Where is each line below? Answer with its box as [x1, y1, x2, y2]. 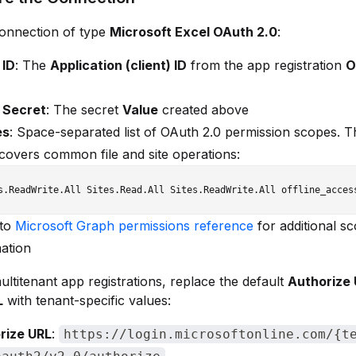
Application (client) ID [50, 57, 187, 73]
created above [158, 102, 249, 118]
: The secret [46, 102, 122, 118]
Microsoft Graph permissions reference [15, 218, 253, 234]
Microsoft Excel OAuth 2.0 [110, 24, 277, 40]
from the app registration [187, 57, 346, 73]
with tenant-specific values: [3, 292, 171, 308]
